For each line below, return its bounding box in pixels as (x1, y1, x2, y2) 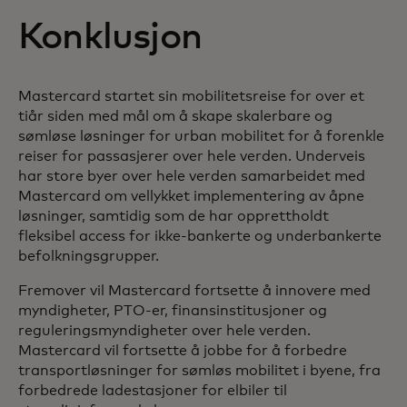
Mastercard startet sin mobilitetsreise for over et (18, 88, 364, 104)
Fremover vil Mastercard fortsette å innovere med (18, 283, 371, 298)
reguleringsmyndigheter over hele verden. (18, 323, 311, 338)
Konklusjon (18, 18, 202, 55)
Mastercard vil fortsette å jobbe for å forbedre (18, 342, 347, 358)
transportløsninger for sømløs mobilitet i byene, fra (18, 362, 381, 378)
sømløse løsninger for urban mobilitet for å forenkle (18, 128, 384, 144)
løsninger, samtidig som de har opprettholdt (18, 208, 329, 223)
